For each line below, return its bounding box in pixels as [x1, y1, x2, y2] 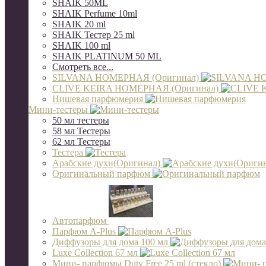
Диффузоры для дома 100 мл [52, 237, 170, 247]
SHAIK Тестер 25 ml [52, 30, 135, 40]
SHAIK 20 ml [52, 19, 106, 29]
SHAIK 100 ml [52, 40, 110, 50]
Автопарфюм [52, 216, 109, 226]
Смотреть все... [52, 62, 113, 72]
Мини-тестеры [28, 104, 90, 115]
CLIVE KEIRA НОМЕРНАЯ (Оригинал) [52, 83, 221, 93]
